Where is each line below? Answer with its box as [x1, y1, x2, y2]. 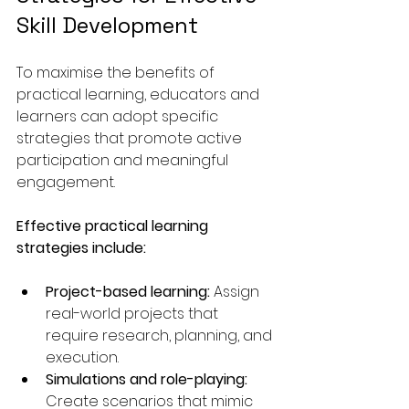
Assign [210, 280, 263, 302]
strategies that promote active [16, 127, 246, 149]
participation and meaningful [16, 149, 232, 171]
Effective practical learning [16, 215, 212, 236]
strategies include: [16, 236, 146, 258]
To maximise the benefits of [16, 61, 218, 83]
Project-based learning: [46, 280, 210, 302]
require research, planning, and [46, 324, 276, 346]
